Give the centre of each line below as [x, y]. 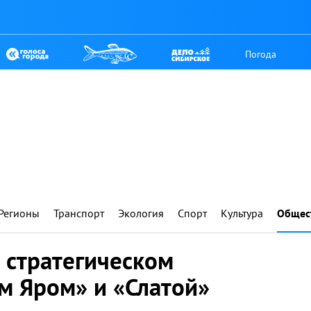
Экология [141, 213]
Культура [242, 213]
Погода [261, 54]
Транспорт [79, 213]
